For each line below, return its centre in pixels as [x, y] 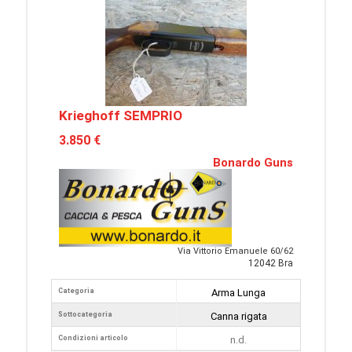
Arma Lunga [238, 293]
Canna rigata [238, 317]
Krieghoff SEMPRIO [121, 116]
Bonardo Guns [253, 163]
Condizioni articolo [93, 338]
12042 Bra [271, 264]
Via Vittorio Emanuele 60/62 [235, 251]
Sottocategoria [85, 315]
